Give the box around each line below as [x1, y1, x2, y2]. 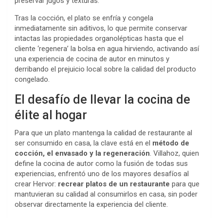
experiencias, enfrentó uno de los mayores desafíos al [15, 169, 189, 179]
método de [152, 139, 189, 148]
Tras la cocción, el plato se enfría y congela [15, 14, 153, 23]
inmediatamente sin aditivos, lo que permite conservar [15, 24, 187, 33]
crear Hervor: [15, 180, 58, 189]
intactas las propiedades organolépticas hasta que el [15, 34, 183, 43]
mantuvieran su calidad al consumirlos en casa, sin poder [15, 190, 198, 199]
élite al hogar [15, 108, 87, 123]
